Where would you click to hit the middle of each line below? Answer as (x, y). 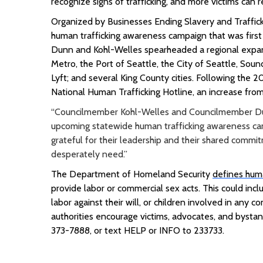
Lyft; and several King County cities (122, 77)
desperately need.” (89, 154)
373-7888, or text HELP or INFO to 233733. (138, 230)
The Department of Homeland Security (132, 174)
